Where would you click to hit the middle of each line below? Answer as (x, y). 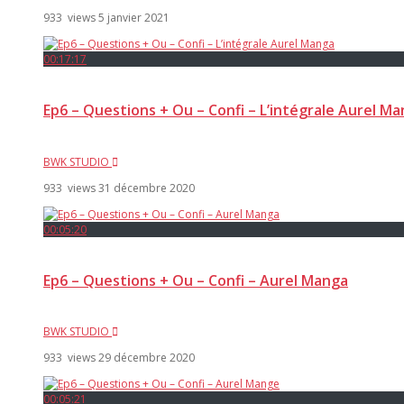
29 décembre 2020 (147, 358)
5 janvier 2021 (134, 18)
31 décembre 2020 (147, 188)
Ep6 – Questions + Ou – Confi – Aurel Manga (196, 280)
